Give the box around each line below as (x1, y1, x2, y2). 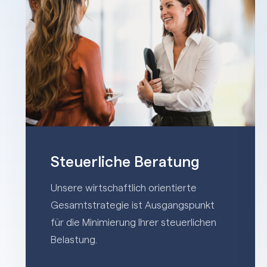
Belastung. (51, 234, 97, 245)
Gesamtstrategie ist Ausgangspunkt (51, 200, 215, 210)
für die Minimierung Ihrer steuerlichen (51, 217, 216, 228)
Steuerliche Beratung (51, 154, 200, 170)
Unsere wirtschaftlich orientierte (51, 182, 197, 193)
